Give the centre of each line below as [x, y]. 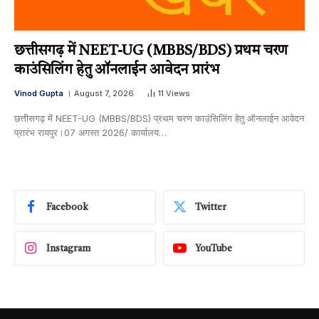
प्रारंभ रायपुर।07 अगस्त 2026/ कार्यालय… [90, 133]
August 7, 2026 [104, 94]
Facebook [67, 207]
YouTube [214, 249]
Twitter [211, 207]
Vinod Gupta [39, 94]
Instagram [68, 249]
